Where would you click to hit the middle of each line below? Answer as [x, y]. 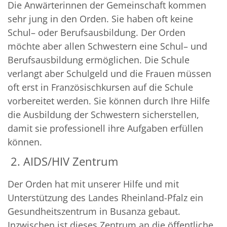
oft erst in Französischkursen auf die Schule [100, 87]
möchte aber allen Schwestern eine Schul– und [107, 46]
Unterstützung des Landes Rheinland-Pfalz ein [105, 198]
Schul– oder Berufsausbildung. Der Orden [97, 33]
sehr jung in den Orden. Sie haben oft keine [100, 19]
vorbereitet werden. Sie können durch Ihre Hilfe [109, 101]
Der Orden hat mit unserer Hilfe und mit [93, 184]
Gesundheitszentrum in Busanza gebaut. [94, 212]
